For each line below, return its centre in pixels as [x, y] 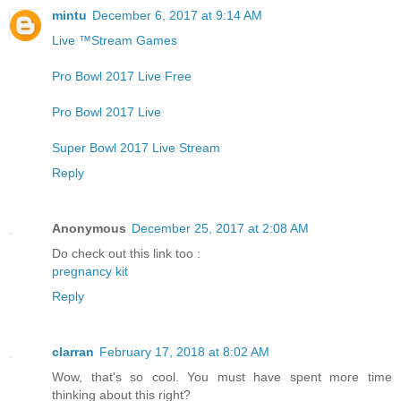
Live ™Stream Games [115, 40]
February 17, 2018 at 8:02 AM [184, 351]
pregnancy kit [90, 271]
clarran [73, 351]
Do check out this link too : [126, 253]
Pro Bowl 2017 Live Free [122, 76]
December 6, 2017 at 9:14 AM [177, 15]
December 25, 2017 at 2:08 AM [220, 228]
